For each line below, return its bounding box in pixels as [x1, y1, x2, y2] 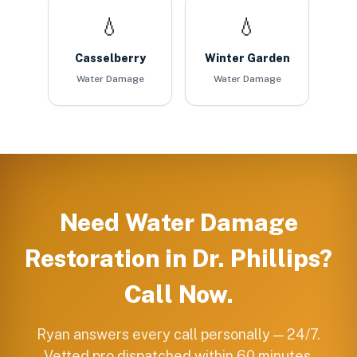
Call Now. [124, 280, 233, 308]
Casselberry [74, 52, 146, 65]
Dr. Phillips [192, 244, 320, 273]
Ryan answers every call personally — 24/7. [37, 326, 320, 343]
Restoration [25, 244, 159, 273]
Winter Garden [204, 52, 290, 65]
